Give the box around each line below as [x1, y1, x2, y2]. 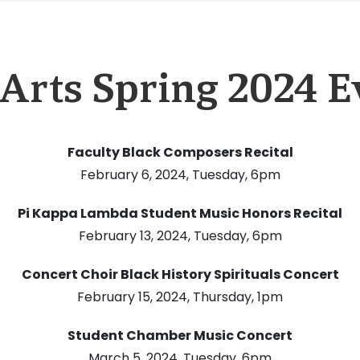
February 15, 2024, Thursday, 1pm [77, 288, 283, 307]
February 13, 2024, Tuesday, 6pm [78, 227, 282, 246]
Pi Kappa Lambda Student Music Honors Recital [18, 204, 342, 223]
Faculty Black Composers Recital [67, 143, 293, 162]
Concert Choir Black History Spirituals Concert [21, 265, 339, 284]
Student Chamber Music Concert [67, 326, 292, 346]
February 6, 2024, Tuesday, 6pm [80, 166, 280, 185]
